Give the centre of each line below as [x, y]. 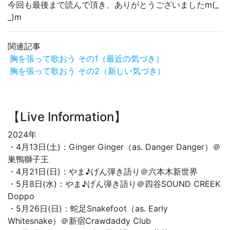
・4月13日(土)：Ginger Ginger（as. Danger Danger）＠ [114, 147]
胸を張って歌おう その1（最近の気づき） [87, 59]
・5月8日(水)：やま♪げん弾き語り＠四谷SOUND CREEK [114, 184]
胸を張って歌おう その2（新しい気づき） [88, 71]
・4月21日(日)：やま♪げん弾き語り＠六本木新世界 [103, 172]
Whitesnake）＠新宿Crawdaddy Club [79, 221]
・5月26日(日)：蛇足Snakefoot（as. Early [88, 209]
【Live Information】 [67, 117]
